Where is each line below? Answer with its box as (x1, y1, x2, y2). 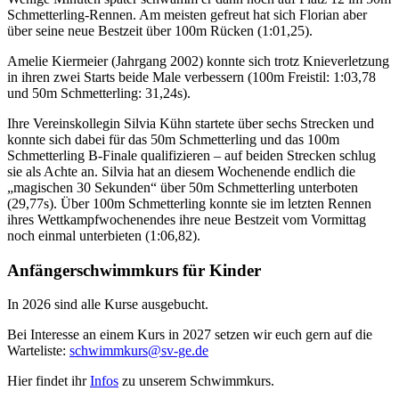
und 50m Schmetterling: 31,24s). (7, 85, 191, 101)
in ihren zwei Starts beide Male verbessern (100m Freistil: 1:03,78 (7, 69, 376, 85)
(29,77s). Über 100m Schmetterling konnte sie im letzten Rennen (7, 195, 371, 211)
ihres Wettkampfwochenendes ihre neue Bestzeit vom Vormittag (7, 211, 366, 227)
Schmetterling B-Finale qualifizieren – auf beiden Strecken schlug (7, 147, 376, 163)
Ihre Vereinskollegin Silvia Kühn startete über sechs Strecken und (7, 115, 374, 131)
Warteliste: (7, 343, 69, 359)
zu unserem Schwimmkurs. (118, 373, 274, 389)
